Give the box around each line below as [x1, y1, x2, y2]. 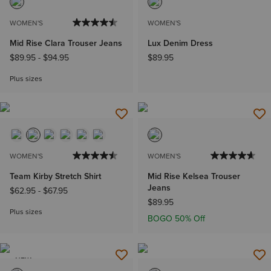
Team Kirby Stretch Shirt [10, 169, 101, 183]
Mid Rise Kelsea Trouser [148, 169, 240, 183]
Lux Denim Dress [148, 37, 213, 50]
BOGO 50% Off [148, 212, 205, 225]
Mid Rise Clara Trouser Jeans [10, 37, 122, 50]
